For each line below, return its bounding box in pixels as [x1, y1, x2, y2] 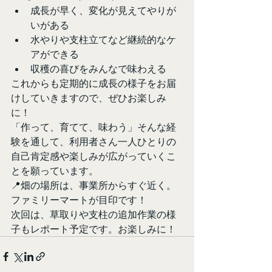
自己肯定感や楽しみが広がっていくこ [11, 149, 176, 162]
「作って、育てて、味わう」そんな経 [11, 120, 176, 133]
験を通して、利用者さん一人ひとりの [11, 135, 176, 148]
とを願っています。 [11, 164, 98, 177]
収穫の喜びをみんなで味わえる [30, 62, 166, 75]
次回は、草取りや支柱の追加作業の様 [11, 208, 176, 220]
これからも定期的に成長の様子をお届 [11, 76, 176, 89]
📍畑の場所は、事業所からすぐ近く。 [11, 178, 176, 191]
